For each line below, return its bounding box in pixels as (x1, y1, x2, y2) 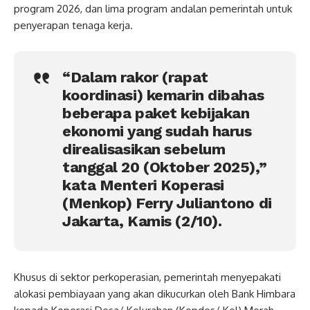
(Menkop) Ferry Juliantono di (62, 194, 272, 212)
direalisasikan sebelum (62, 140, 226, 158)
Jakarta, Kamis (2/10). (62, 212, 222, 230)
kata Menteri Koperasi (62, 176, 224, 194)
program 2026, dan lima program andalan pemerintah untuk (14, 1, 292, 15)
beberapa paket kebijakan (62, 104, 250, 122)
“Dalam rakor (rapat (62, 68, 208, 86)
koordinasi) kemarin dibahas (62, 86, 264, 104)
